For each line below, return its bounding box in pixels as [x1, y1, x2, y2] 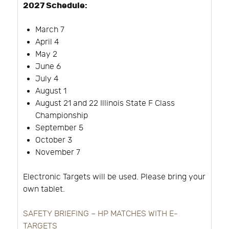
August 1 [35, 86, 66, 97]
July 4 [35, 74, 59, 84]
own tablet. [23, 185, 65, 195]
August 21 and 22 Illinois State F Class [35, 99, 175, 109]
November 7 [35, 148, 80, 158]
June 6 [35, 62, 61, 72]
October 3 [35, 135, 72, 146]
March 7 [35, 25, 64, 35]
